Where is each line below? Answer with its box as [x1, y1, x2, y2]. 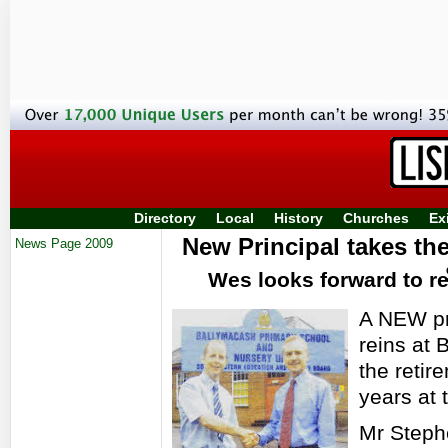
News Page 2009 [15, 236, 113, 251]
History [274, 210, 323, 226]
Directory [134, 210, 196, 226]
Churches [343, 210, 409, 226]
